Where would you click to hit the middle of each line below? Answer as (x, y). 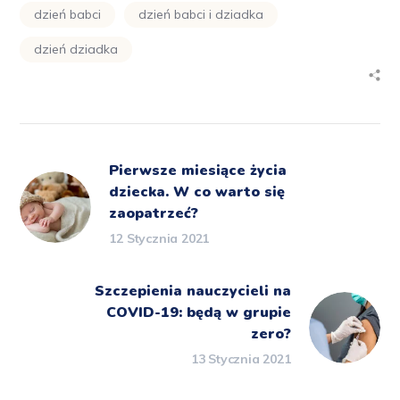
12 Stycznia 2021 (159, 239)
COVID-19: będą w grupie (198, 313)
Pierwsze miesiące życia (198, 171)
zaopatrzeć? (154, 214)
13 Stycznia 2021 (241, 359)
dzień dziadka (76, 50)
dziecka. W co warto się (197, 192)
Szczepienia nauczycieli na (192, 292)
